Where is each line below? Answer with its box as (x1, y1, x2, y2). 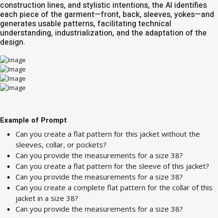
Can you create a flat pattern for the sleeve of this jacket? (16, 161, 209, 171)
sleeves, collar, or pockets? (16, 140, 107, 149)
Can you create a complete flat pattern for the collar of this (16, 182, 213, 192)
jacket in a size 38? (16, 193, 78, 203)
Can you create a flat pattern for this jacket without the (16, 129, 200, 139)
